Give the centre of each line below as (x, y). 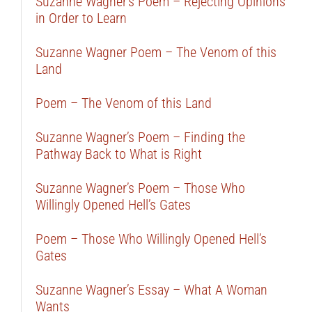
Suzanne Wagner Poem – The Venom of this (156, 52)
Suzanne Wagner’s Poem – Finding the (140, 137)
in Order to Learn (81, 18)
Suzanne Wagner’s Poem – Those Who (140, 188)
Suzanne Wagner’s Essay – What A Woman (151, 290)
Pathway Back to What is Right (118, 154)
